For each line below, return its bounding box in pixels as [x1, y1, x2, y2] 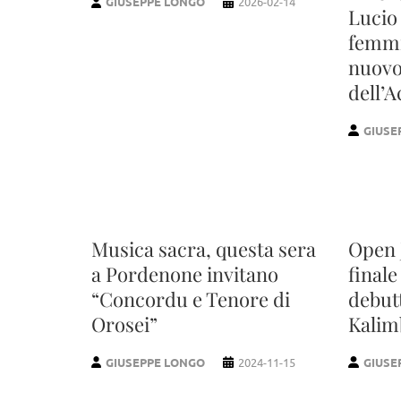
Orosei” [91, 310, 158, 337]
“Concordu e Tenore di [91, 285, 290, 312]
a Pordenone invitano [91, 260, 278, 287]
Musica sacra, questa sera [91, 235, 316, 262]
